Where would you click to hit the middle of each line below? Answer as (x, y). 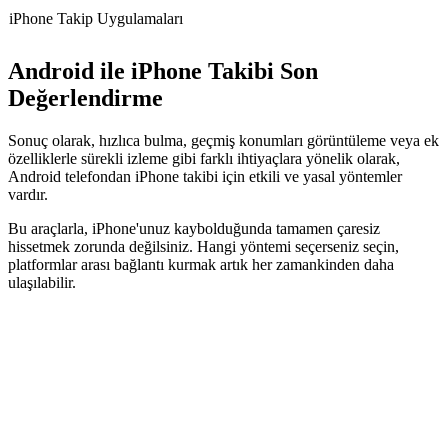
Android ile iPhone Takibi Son (163, 70)
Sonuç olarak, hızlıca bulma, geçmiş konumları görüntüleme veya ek (223, 140)
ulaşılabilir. (42, 282)
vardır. (28, 194)
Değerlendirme (85, 97)
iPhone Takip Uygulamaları (96, 18)
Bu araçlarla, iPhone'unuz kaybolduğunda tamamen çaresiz (194, 228)
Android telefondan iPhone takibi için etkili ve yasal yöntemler (205, 176)
